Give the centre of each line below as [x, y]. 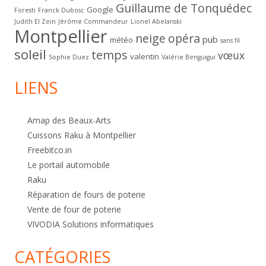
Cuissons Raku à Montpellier [82, 135]
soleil [30, 55]
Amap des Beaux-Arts [69, 121]
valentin [145, 57]
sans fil [230, 41]
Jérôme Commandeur [93, 22]
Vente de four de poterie [74, 210]
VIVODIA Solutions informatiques [91, 224]
